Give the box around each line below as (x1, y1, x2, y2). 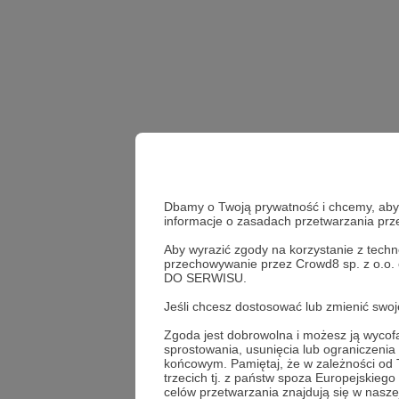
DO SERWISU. (164, 271, 247, 285)
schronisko (271, 264, 322, 277)
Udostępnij (285, 314, 370, 334)
